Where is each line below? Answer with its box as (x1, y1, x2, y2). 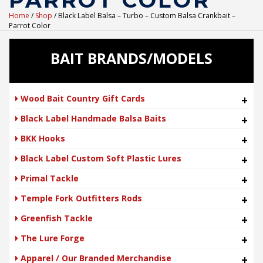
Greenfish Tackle (18, 213, 93, 224)
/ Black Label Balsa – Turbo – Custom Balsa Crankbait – (52, 11, 235, 21)
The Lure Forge (18, 232, 85, 244)
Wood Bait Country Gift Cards (18, 93, 146, 104)
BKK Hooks (18, 133, 66, 144)
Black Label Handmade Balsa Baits (18, 113, 167, 124)
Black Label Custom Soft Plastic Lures (18, 153, 182, 164)
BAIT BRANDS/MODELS (50, 48, 213, 68)
